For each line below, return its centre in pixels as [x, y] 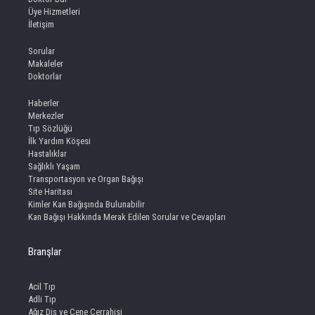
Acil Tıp [42, 286]
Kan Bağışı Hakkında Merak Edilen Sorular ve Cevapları [127, 217]
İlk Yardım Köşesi [59, 141]
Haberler [44, 103]
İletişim [41, 24]
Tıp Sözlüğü [50, 128]
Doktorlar [45, 76]
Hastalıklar [47, 153]
